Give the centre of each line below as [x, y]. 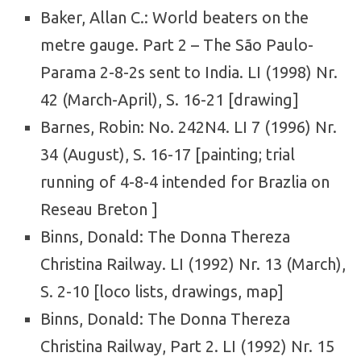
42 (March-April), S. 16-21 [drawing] [170, 100]
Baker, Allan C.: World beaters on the [174, 17]
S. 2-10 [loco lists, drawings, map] [162, 291]
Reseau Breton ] [99, 209]
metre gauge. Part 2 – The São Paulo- [177, 45]
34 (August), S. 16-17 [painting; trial [168, 154]
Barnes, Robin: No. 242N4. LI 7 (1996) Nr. [189, 127]
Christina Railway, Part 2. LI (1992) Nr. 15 [187, 346]
